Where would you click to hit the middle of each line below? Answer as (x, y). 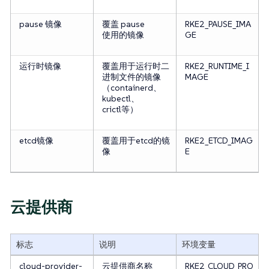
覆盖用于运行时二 (135, 66)
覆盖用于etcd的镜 (136, 141)
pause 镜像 (40, 24)
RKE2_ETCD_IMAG (219, 141)
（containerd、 (131, 88)
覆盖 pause (123, 24)
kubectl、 (120, 99)
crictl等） (120, 110)
